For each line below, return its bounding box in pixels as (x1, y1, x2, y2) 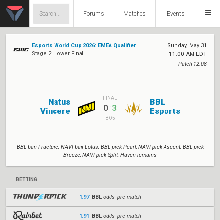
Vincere (40, 106, 70, 116)
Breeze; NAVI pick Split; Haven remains (63, 152, 157, 158)
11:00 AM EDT (169, 51, 207, 57)
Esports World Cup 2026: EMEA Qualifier (32, 42, 136, 49)
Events (166, 10, 185, 17)
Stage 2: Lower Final (32, 50, 83, 56)
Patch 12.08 (178, 61, 207, 67)
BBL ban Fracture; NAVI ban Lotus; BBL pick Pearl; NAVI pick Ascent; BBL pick (16, 144, 204, 150)
